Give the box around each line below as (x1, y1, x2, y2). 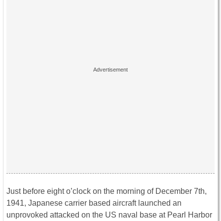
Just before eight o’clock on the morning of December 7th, (6, 186, 207, 195)
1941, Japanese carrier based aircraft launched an (6, 198, 182, 207)
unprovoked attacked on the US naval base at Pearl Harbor (6, 210, 212, 219)
